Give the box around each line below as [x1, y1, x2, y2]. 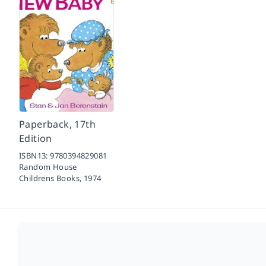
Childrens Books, [19, 173, 84, 183]
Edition [19, 132, 52, 145]
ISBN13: [19, 150, 50, 161]
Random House [19, 161, 77, 172]
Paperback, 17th [19, 118, 96, 131]
